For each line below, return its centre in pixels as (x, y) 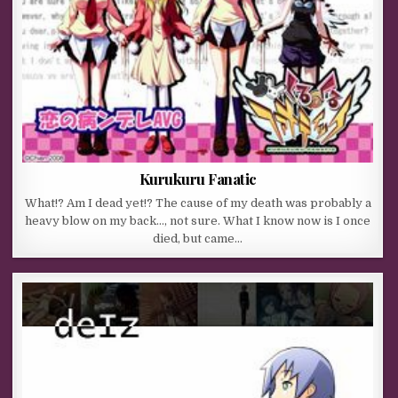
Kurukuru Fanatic (198, 179)
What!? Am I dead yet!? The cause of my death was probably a (198, 203)
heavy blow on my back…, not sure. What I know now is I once (198, 221)
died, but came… (198, 239)
